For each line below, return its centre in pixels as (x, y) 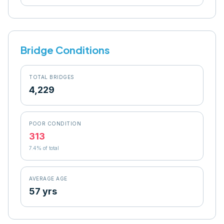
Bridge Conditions (65, 50)
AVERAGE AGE (48, 178)
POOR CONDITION (55, 123)
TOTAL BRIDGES (52, 77)
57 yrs (43, 191)
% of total (48, 148)
